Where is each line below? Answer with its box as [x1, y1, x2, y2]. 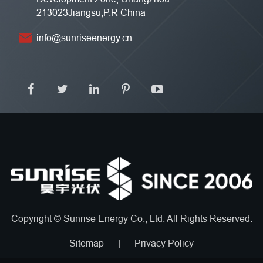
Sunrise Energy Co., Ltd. [63, 213, 167, 224]
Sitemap [69, 238, 104, 249]
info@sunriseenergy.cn [36, 32, 132, 43]
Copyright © [11, 213, 63, 224]
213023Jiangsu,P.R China [36, 6, 146, 18]
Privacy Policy [134, 238, 194, 249]
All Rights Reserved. [166, 213, 252, 224]
